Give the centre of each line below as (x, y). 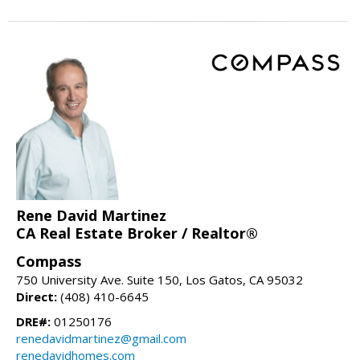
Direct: (37, 296)
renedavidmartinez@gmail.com (101, 338)
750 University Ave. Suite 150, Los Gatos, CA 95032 (160, 279)
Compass (49, 261)
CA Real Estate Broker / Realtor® (137, 233)
